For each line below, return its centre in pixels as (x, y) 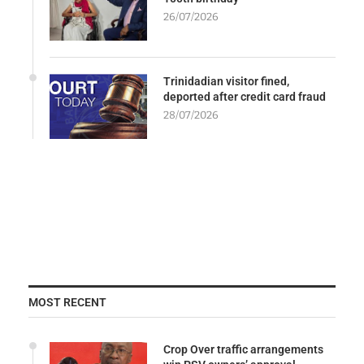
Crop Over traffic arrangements (243, 349)
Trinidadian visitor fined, (226, 81)
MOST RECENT (67, 302)
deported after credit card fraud (245, 96)
